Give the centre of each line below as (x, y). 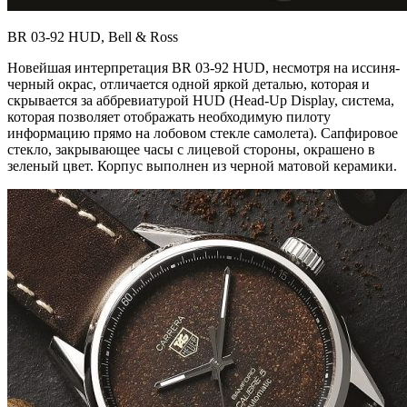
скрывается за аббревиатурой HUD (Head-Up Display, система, (201, 100)
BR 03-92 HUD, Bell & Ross (93, 36)
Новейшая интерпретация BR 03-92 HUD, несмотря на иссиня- (203, 67)
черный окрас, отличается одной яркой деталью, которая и (189, 84)
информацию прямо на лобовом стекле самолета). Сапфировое (203, 133)
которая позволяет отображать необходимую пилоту (169, 116)
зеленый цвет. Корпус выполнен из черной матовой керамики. (202, 165)
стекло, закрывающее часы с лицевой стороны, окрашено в (191, 149)
